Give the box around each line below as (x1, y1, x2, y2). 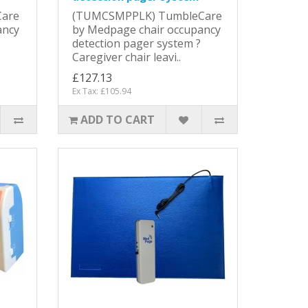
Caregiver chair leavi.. (71, 49, 181, 65)
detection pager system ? (71, 35, 201, 51)
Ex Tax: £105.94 (71, 85, 131, 97)
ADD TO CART (80, 111, 155, 127)
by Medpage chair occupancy (71, 21, 221, 37)
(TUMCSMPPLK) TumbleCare (71, 8, 222, 23)
